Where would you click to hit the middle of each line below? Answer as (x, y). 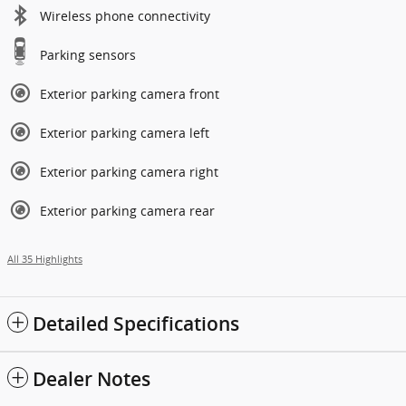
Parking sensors (88, 54)
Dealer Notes (92, 379)
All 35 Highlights (45, 259)
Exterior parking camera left (125, 132)
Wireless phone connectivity (125, 15)
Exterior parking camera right (129, 171)
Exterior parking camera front (130, 93)
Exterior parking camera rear (127, 210)
